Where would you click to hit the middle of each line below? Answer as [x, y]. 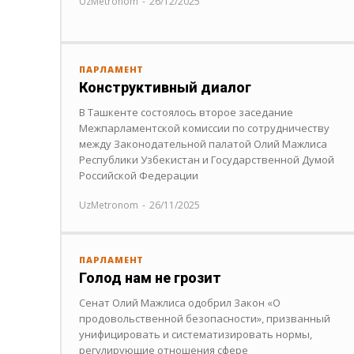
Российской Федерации [139, 175]
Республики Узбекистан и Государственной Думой [207, 159]
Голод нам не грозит [150, 277]
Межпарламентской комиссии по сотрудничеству [204, 128]
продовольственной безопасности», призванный [205, 318]
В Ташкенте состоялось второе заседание [186, 112]
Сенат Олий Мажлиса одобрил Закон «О [180, 302]
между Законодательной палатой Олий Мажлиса [203, 143]
